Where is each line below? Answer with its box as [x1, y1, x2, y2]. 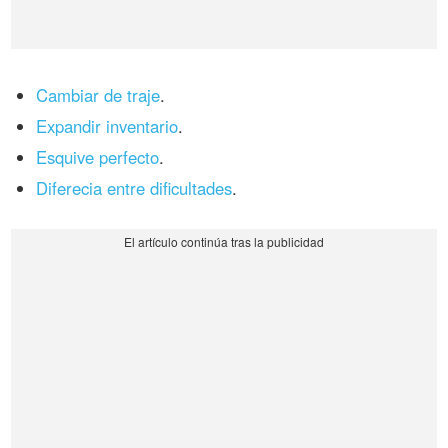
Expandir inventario [36, 113, 179, 138]
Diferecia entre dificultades [36, 175, 233, 200]
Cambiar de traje [36, 82, 161, 107]
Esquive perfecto [36, 144, 160, 169]
